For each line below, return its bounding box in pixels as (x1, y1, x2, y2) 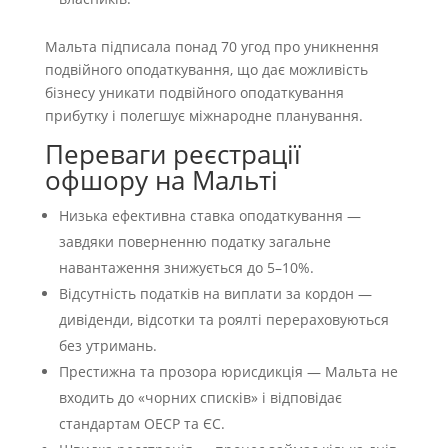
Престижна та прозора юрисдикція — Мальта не (58, 361, 398, 381)
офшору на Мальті (44, 161, 278, 198)
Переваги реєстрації (44, 135, 301, 172)
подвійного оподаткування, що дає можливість (44, 59, 368, 79)
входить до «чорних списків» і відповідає (58, 387, 342, 407)
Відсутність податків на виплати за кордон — (58, 283, 372, 303)
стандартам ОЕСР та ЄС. (58, 413, 225, 433)
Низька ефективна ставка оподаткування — (58, 205, 361, 225)
